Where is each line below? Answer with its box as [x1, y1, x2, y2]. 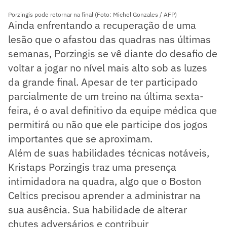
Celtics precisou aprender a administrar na [8, 188, 201, 202]
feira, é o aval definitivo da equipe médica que [8, 103, 217, 117]
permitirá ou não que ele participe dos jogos [8, 117, 208, 131]
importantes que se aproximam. [8, 131, 153, 145]
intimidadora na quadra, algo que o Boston [8, 174, 201, 188]
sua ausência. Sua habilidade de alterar [8, 202, 187, 216]
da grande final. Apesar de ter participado [8, 74, 198, 89]
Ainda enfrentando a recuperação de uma [8, 18, 196, 32]
